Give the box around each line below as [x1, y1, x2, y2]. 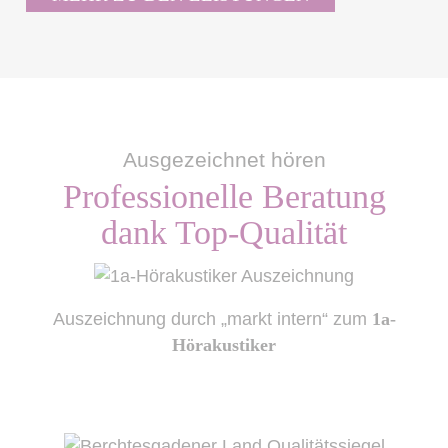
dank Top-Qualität [101, 213, 347, 251]
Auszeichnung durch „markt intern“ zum [52, 309, 372, 330]
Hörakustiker [172, 335, 276, 356]
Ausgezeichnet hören [122, 148, 326, 172]
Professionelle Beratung [62, 177, 386, 215]
